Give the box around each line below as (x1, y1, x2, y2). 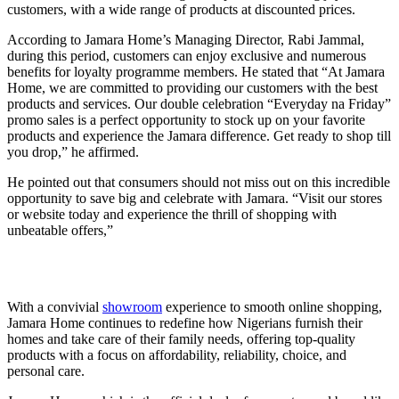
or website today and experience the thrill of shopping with (7, 206, 337, 222)
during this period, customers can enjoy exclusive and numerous (7, 47, 366, 63)
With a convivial (7, 298, 102, 314)
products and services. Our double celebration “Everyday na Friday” (7, 95, 391, 111)
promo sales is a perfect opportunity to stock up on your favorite (7, 111, 365, 127)
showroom (102, 298, 162, 314)
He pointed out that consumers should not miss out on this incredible (7, 174, 390, 190)
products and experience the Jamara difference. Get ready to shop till (7, 127, 391, 143)
